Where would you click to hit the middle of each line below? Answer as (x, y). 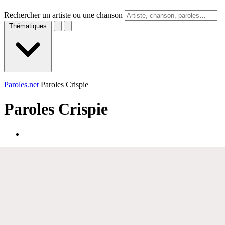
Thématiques (28, 26)
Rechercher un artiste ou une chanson (63, 15)
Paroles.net (21, 85)
